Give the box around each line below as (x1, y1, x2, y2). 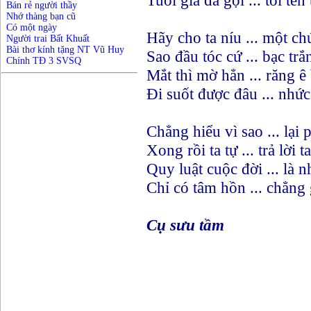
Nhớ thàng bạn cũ (6, 11, 76, 22)
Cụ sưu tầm (146, 216, 224, 235)
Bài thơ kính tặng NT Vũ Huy (6, 44, 124, 55)
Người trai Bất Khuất (6, 33, 90, 44)
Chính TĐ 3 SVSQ (6, 56, 81, 66)
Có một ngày (6, 22, 57, 33)
